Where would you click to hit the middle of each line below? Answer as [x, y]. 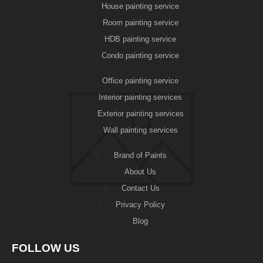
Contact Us [140, 188]
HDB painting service [141, 39]
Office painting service [141, 80]
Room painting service [140, 22]
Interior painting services [141, 97]
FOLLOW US [46, 248]
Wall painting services [140, 130]
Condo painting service [141, 55]
